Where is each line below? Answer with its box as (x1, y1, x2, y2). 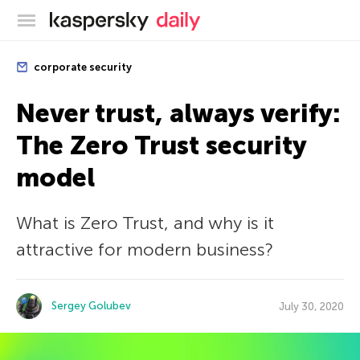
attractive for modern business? (16, 239, 273, 260)
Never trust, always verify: (16, 98, 340, 129)
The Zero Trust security (16, 130, 306, 161)
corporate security (31, 61, 132, 73)
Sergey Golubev (51, 300, 131, 312)
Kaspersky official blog (149, 10, 278, 26)
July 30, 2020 (279, 300, 344, 313)
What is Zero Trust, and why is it (16, 212, 274, 234)
